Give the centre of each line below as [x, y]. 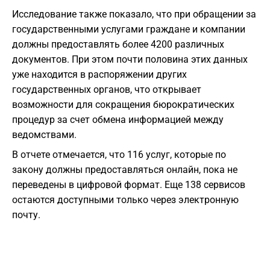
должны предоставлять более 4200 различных [118, 45]
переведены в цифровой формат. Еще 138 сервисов [129, 185]
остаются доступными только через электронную [125, 200]
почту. [26, 215]
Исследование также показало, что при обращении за [134, 14]
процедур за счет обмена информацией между [118, 120]
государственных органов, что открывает [107, 90]
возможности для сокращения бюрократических [123, 105]
